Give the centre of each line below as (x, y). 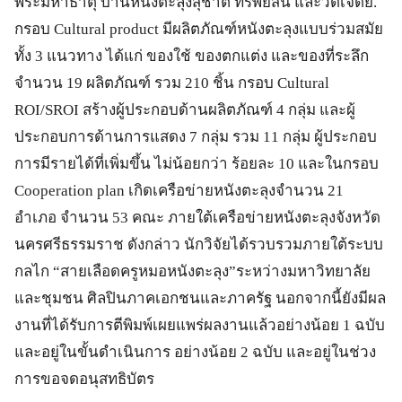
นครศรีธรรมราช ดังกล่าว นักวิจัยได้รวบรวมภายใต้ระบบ (199, 245)
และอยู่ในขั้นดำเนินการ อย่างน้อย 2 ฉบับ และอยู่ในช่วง (195, 352)
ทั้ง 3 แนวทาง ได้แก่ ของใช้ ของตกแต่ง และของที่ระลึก (192, 56)
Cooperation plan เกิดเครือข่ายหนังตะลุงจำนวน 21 (179, 191)
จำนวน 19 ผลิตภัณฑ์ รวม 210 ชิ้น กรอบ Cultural (172, 83)
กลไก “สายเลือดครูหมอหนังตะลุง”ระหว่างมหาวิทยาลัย (192, 271)
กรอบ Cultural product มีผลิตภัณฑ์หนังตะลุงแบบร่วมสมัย (199, 29)
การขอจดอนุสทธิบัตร (84, 379)
